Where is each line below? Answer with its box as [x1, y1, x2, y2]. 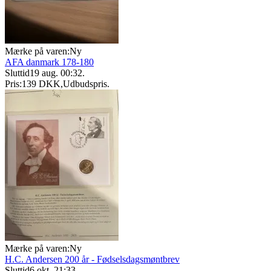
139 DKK [22, 79, 60, 90]
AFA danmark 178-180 [5, 57, 94, 68]
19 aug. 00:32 [30, 68, 82, 79]
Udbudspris [63, 79, 107, 90]
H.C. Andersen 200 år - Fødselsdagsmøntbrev [5, 254, 180, 265]
